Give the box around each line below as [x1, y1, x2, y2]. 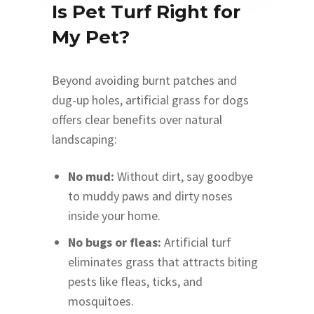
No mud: [68, 168, 115, 184]
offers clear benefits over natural [52, 111, 222, 128]
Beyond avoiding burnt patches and [52, 71, 237, 88]
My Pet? [52, 25, 130, 48]
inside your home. [68, 207, 161, 224]
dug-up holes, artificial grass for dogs [52, 91, 249, 108]
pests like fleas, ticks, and [68, 273, 203, 289]
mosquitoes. [68, 292, 135, 309]
